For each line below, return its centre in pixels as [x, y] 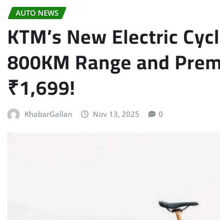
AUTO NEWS [37, 13]
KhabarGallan [48, 114]
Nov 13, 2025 [116, 114]
